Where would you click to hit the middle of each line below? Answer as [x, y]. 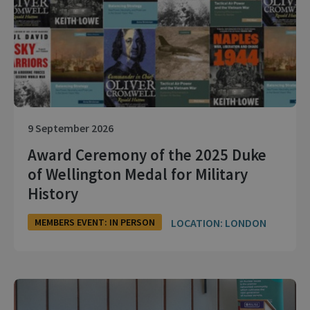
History [53, 194]
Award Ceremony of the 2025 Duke [147, 155]
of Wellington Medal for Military [138, 174]
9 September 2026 [71, 128]
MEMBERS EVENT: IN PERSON [95, 222]
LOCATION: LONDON [219, 222]
